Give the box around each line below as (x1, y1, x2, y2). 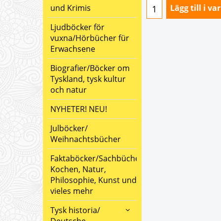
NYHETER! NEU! (50, 104, 107, 114)
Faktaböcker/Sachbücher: (50, 153, 145, 164)
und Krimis (50, 2, 91, 13)
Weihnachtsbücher (50, 134, 121, 145)
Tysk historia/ (50, 205, 100, 216)
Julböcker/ (50, 123, 88, 134)
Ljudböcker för (50, 22, 105, 33)
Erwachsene (50, 43, 95, 54)
